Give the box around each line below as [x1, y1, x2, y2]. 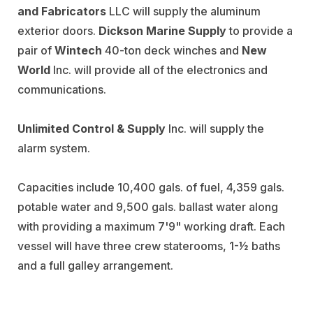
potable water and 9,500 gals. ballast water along [17, 199, 278, 214]
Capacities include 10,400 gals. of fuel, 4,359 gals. [17, 180, 284, 194]
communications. [17, 82, 106, 96]
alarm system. [17, 140, 90, 155]
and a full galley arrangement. [17, 258, 173, 272]
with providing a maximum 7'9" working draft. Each [17, 219, 285, 233]
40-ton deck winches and [102, 43, 242, 57]
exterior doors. [17, 23, 99, 38]
